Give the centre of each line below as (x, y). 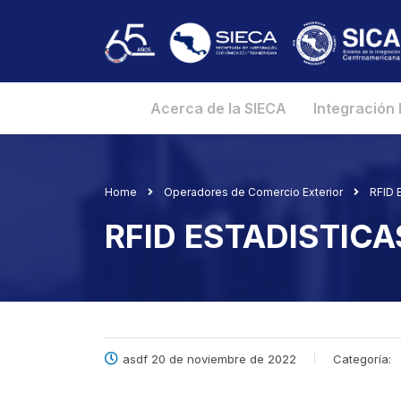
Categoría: (362, 359)
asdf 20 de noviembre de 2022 (209, 359)
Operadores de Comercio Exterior (253, 192)
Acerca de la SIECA (218, 109)
